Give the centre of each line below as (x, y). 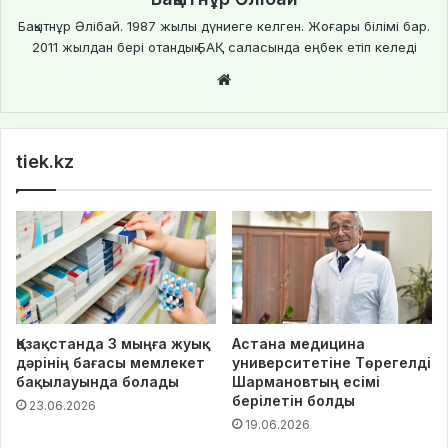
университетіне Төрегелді (331, 363)
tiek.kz (45, 162)
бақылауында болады (97, 382)
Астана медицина (298, 344)
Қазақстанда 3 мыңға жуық (113, 344)
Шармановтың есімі (306, 382)
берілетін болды (293, 401)
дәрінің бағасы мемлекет (110, 363)
